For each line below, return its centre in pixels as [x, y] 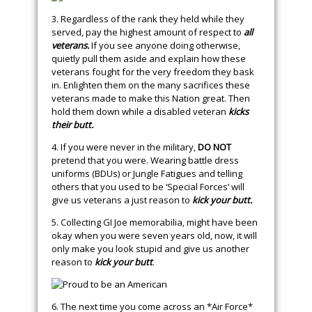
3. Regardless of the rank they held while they [148, 19]
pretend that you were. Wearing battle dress [145, 160]
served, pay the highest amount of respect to [147, 32]
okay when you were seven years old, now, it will [154, 235]
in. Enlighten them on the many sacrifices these [151, 85]
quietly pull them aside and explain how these [149, 58]
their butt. [72, 125]
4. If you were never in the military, [125, 147]
